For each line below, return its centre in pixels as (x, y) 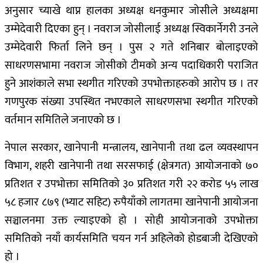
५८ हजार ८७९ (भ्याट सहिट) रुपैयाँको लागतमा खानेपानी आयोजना (131, 203)
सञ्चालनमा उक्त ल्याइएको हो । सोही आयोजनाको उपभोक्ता (131, 221)
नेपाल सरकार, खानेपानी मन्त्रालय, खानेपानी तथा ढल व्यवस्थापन (131, 148)
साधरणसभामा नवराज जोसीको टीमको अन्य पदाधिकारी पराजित (131, 66)
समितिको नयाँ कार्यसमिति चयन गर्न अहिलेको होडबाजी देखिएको (131, 239)
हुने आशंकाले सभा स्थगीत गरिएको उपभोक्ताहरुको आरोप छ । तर (131, 84)
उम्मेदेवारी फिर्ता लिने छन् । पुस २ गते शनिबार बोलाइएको (131, 48)
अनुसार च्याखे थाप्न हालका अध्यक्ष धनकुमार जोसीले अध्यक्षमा (131, 11)
